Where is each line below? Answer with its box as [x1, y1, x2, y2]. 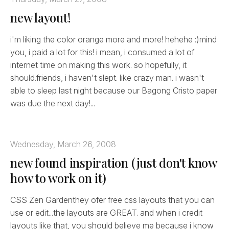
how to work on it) [10, 169, 106, 186]
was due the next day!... [10, 98, 95, 108]
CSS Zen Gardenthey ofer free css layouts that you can [10, 194, 215, 205]
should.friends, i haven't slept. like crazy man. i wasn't [10, 72, 204, 83]
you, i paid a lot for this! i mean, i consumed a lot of [10, 47, 194, 57]
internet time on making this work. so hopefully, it [10, 59, 187, 70]
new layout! [10, 9, 71, 26]
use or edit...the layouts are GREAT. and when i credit [10, 207, 202, 218]
